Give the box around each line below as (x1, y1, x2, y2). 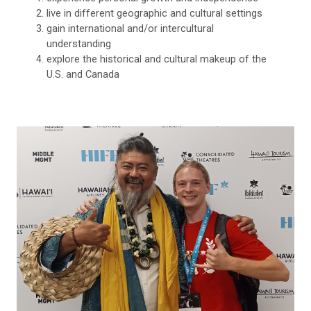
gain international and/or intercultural (47, 22, 215, 35)
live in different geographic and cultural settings (47, 6, 263, 19)
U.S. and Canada (47, 67, 120, 81)
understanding (47, 37, 112, 50)
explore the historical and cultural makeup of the (47, 52, 267, 65)
